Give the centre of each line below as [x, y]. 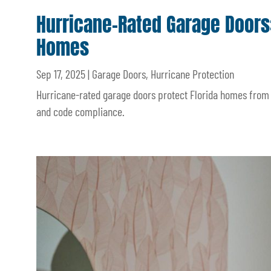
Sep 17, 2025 [61, 73]
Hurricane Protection [192, 73]
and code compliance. [80, 111]
